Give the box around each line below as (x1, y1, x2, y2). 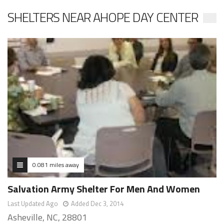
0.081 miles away (32, 159, 79, 169)
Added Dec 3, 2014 (71, 198, 123, 208)
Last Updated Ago (7, 198, 58, 208)
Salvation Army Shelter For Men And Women (7, 180, 200, 196)
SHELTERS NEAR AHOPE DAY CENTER (7, 7, 198, 27)
